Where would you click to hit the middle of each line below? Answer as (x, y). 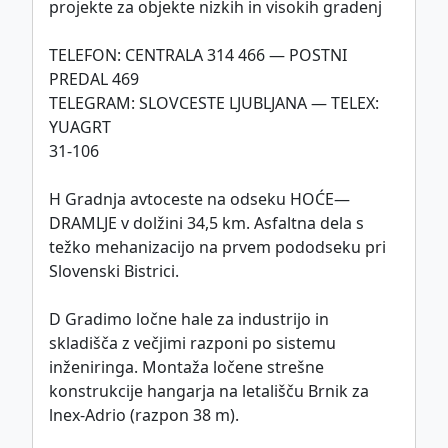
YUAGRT (80, 127)
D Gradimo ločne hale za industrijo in (189, 319)
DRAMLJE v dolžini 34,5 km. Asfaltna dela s (206, 223)
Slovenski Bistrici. (114, 271)
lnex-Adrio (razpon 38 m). (144, 415)
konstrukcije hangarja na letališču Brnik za (209, 391)
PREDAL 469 (94, 79)
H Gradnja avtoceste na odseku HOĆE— (199, 199)
